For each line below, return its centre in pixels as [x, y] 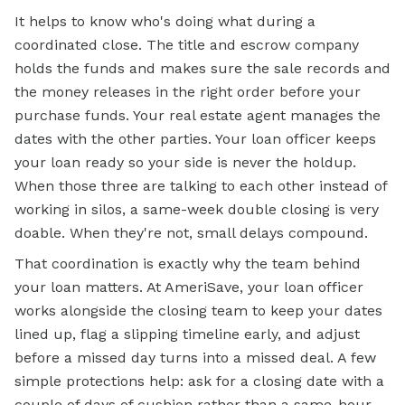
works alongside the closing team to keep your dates [198, 311]
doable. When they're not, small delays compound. [191, 233]
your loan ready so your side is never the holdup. [185, 163]
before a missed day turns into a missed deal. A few [195, 358]
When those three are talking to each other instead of [201, 186]
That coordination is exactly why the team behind [188, 264]
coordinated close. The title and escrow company [187, 45]
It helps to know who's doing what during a [165, 22]
